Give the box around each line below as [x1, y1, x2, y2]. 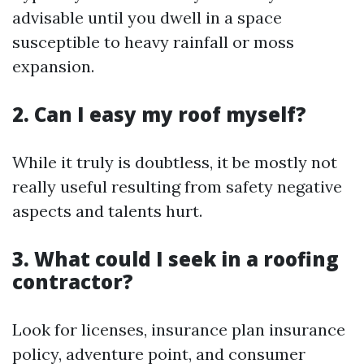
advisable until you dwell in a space [12, 6, 282, 28]
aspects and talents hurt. [12, 200, 202, 221]
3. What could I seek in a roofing [12, 245, 339, 272]
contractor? [12, 267, 133, 295]
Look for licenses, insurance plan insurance [12, 318, 345, 340]
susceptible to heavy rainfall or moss [12, 31, 294, 52]
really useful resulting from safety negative [12, 175, 342, 197]
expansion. [12, 55, 94, 76]
